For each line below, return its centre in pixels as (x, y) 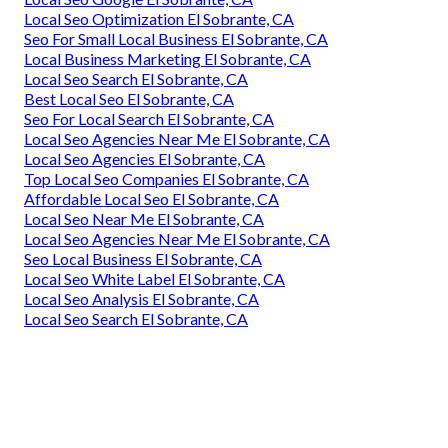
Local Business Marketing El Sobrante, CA (167, 59)
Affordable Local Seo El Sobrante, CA (151, 199)
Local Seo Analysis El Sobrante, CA (141, 299)
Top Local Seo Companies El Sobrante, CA (166, 179)
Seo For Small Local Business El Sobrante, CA (176, 39)
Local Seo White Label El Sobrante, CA (154, 279)
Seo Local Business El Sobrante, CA (143, 259)
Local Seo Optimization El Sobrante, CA (159, 19)
